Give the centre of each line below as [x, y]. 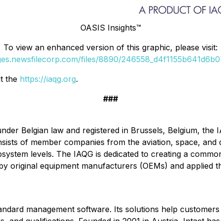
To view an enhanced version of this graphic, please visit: [110, 47]
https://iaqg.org [48, 79]
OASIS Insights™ [110, 28]
